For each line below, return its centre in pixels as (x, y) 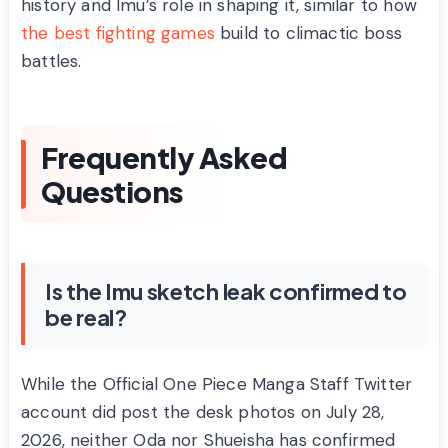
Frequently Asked (164, 157)
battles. (51, 61)
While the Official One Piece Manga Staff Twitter (217, 384)
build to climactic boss (308, 33)
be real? (86, 317)
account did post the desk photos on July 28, (203, 412)
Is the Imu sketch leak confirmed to (226, 291)
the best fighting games (118, 33)
